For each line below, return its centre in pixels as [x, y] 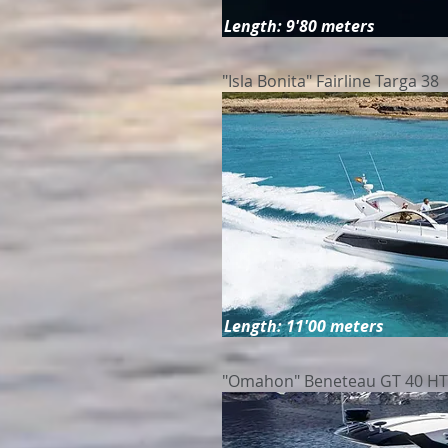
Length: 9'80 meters [299, 26]
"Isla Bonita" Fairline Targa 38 [330, 81]
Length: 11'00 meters [304, 326]
